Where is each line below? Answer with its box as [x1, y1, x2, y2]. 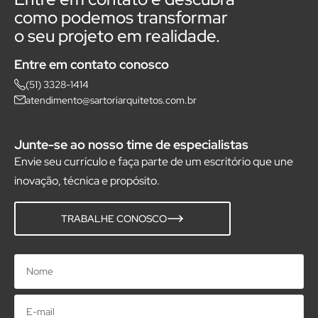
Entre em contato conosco [14, 55, 169, 72]
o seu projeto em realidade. [14, 24, 220, 47]
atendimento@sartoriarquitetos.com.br [26, 94, 197, 107]
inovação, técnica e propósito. [14, 172, 160, 188]
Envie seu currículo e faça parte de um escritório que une [14, 153, 293, 169]
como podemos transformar [14, 6, 228, 28]
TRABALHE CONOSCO [61, 212, 167, 225]
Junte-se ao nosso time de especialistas [14, 136, 248, 153]
